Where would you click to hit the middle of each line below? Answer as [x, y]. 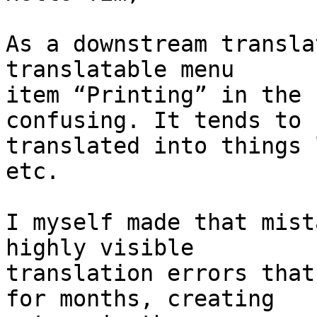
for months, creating [140, 299]
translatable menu [120, 70]
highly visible [100, 248]
